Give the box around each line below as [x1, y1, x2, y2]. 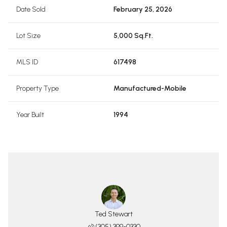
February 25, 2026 [113, 5, 172, 14]
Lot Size [16, 31, 41, 40]
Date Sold [16, 5, 46, 14]
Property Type [16, 84, 59, 93]
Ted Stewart [94, 210, 133, 218]
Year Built [16, 110, 44, 119]
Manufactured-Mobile [113, 84, 186, 93]
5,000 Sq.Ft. [113, 31, 153, 40]
